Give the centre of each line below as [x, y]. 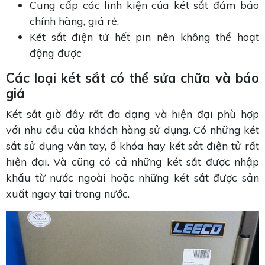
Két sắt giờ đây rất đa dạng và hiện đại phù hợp [132, 114]
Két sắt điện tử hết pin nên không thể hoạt [144, 37]
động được [56, 53]
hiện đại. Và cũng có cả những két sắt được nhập [132, 162]
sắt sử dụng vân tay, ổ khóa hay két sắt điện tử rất [132, 146]
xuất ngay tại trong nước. [68, 194]
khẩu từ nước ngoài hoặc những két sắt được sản [132, 178]
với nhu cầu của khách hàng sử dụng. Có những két [132, 130]
